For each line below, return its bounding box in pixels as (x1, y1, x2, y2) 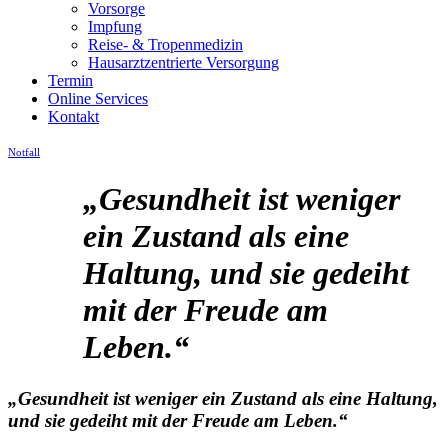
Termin (48, 72, 93, 89)
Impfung (88, 18, 142, 35)
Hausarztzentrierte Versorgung (88, 54, 279, 71)
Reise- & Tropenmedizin (88, 36, 243, 53)
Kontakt (48, 108, 99, 125)
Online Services (48, 90, 148, 107)
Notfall (8, 146, 40, 158)
